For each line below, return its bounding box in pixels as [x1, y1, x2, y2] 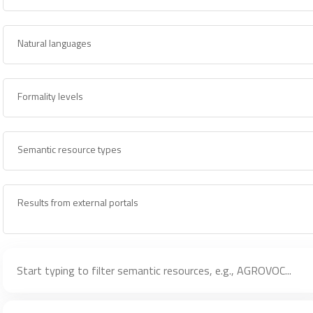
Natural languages [17, 35, 92, 50]
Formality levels [17, 88, 84, 103]
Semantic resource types [17, 141, 122, 156]
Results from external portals [17, 194, 139, 210]
